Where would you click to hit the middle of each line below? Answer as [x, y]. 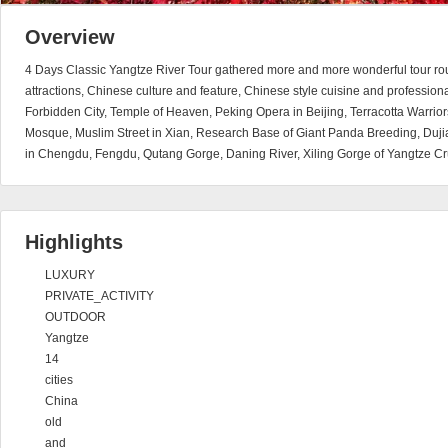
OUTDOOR [75, 317]
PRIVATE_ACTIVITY [99, 296]
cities [59, 380]
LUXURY [70, 275]
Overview [70, 37]
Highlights [74, 242]
